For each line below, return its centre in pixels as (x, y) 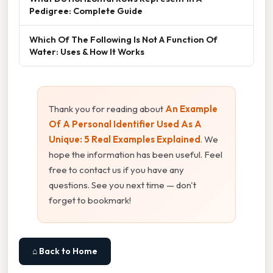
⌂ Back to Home (65, 251)
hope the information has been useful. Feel (136, 155)
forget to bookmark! (90, 200)
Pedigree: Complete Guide (86, 11)
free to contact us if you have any (116, 170)
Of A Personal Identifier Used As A (125, 124)
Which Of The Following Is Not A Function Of (123, 40)
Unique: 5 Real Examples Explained (125, 140)
